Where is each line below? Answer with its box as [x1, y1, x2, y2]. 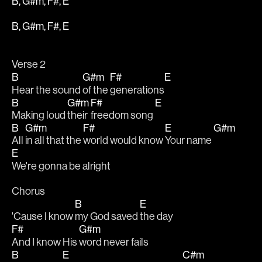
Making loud [12, 109, 67, 121]
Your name [165, 135, 213, 147]
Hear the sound [12, 84, 82, 96]
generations [110, 84, 164, 96]
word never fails [79, 236, 149, 248]
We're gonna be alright [12, 160, 111, 172]
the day [140, 211, 173, 223]
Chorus [12, 185, 45, 198]
